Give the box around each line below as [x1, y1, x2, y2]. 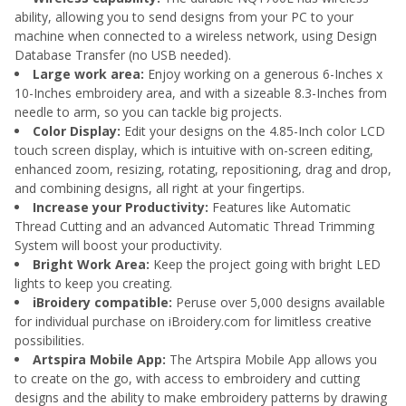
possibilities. [14, 331, 84, 349]
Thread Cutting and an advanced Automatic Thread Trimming [14, 217, 374, 235]
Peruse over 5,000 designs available [172, 293, 385, 311]
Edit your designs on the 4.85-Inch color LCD [121, 121, 385, 140]
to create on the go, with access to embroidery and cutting [14, 369, 360, 387]
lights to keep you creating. [14, 274, 172, 292]
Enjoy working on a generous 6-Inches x [144, 64, 382, 82]
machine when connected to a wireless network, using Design [14, 26, 377, 44]
